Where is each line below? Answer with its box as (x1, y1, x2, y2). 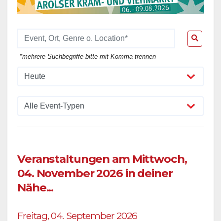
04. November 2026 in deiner (17, 163, 173, 178)
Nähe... (17, 178, 54, 192)
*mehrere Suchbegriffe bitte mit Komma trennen (20, 50, 156, 58)
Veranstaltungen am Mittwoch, (17, 149, 187, 163)
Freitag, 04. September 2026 (17, 207, 138, 219)
